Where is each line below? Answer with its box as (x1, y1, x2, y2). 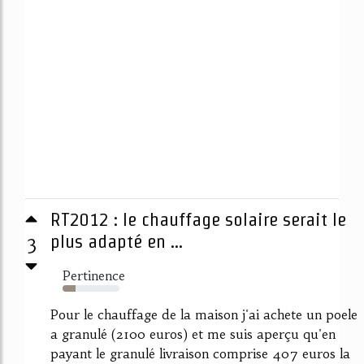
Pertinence (63, 266, 125, 284)
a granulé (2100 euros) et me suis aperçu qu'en (50, 325, 336, 342)
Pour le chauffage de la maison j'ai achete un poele (50, 305, 357, 323)
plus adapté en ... (50, 230, 183, 252)
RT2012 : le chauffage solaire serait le (50, 208, 346, 230)
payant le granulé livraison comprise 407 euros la (50, 344, 350, 362)
